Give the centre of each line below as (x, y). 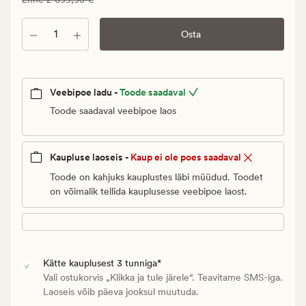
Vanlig (36, 53)
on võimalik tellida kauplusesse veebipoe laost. (149, 191)
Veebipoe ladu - (84, 93)
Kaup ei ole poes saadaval (186, 157)
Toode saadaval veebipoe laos (113, 111)
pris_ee (39, 70)
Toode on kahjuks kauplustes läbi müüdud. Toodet (156, 177)
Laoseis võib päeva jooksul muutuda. (121, 291)
